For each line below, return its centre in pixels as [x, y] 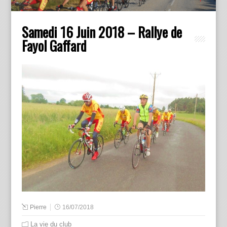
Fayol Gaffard [54, 45]
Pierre [38, 207]
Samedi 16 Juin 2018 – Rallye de [102, 32]
